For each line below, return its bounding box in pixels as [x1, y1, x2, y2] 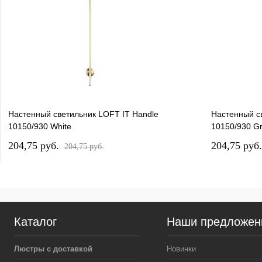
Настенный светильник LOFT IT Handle [8, 109, 158, 119]
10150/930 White [8, 122, 71, 132]
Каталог [14, 215, 57, 228]
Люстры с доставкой [14, 244, 92, 253]
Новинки [166, 244, 196, 253]
